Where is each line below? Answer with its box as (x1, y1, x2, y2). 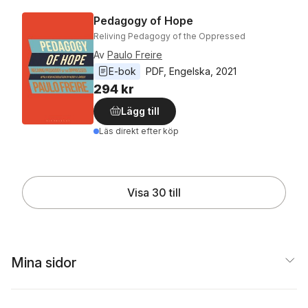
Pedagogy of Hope (93, 13, 193, 27)
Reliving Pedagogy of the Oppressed (93, 30, 245, 41)
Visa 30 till (127, 185, 181, 199)
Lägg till (121, 104, 159, 117)
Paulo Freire (107, 48, 162, 60)
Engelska (169, 65, 210, 77)
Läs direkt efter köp (99, 125, 179, 136)
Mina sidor (11, 254, 76, 271)
